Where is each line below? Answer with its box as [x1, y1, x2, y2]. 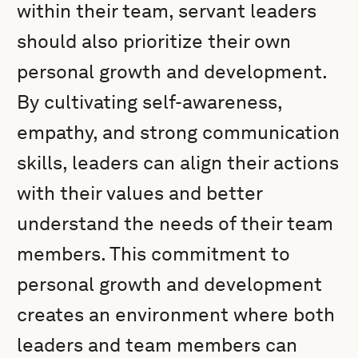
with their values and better [17, 181, 263, 205]
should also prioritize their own [17, 30, 292, 53]
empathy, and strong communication [17, 121, 340, 144]
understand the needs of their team [17, 212, 334, 235]
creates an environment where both [17, 303, 336, 326]
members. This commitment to [17, 242, 291, 265]
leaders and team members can [17, 333, 298, 356]
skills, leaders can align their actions [17, 151, 340, 174]
